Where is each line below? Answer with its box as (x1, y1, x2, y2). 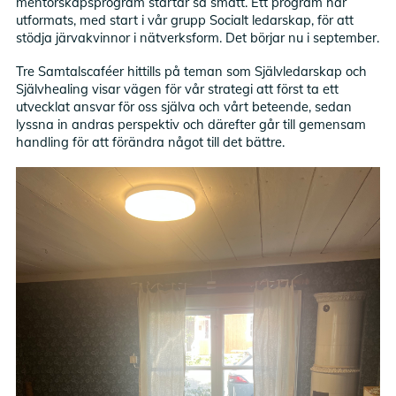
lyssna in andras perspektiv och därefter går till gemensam (16, 116, 367, 133)
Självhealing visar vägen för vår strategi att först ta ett (16, 80, 339, 97)
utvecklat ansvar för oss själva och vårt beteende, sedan (16, 98, 353, 115)
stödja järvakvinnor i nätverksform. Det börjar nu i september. (16, 28, 380, 46)
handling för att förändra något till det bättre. (16, 133, 286, 150)
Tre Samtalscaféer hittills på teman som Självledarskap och (16, 63, 368, 80)
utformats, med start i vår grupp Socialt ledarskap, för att (16, 11, 354, 28)
